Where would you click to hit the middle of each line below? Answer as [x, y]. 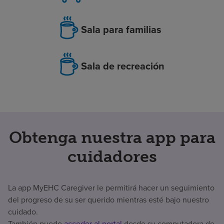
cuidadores [112, 157]
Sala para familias [121, 29]
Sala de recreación [122, 66]
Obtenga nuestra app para [112, 138]
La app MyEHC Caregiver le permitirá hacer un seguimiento [111, 188]
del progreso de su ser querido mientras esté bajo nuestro [108, 200]
